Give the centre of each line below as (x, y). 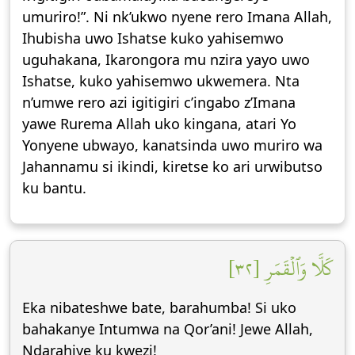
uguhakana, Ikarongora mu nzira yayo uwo (166, 59)
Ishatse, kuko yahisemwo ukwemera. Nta (161, 81)
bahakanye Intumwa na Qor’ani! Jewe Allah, (168, 329)
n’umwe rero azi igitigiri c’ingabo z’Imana (159, 102)
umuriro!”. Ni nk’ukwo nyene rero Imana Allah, (177, 17)
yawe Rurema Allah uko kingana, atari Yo (159, 124)
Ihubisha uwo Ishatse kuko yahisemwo (153, 38)
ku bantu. (54, 188)
